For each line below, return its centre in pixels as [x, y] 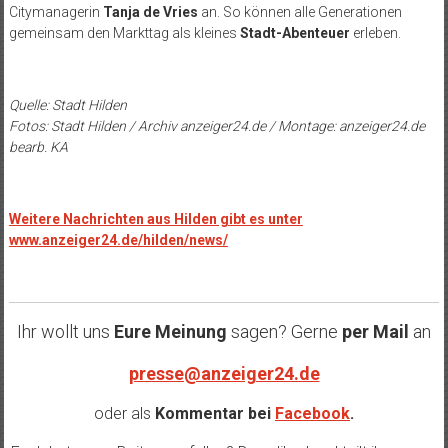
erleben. [375, 33]
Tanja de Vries [150, 12]
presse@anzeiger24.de [224, 374]
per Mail [375, 332]
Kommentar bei [213, 414]
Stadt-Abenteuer [294, 33]
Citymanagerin [55, 12]
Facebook [312, 414]
